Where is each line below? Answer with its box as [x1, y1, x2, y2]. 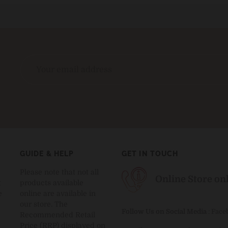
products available [20, 178, 83, 187]
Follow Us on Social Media [122, 207, 207, 215]
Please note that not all [20, 167, 99, 176]
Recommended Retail [20, 210, 95, 219]
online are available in [20, 189, 96, 197]
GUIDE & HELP [20, 149, 74, 158]
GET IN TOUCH [122, 149, 179, 158]
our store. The [20, 199, 68, 208]
